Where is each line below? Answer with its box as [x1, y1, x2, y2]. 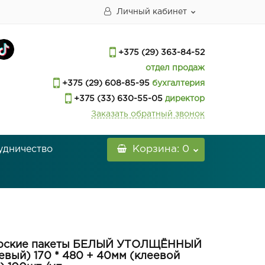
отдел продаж [146, 64, 205, 72]
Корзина [132, 145, 177, 154]
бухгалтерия [150, 80, 205, 87]
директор [163, 95, 205, 102]
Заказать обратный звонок [91, 111, 205, 118]
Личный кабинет [117, 8, 187, 15]
